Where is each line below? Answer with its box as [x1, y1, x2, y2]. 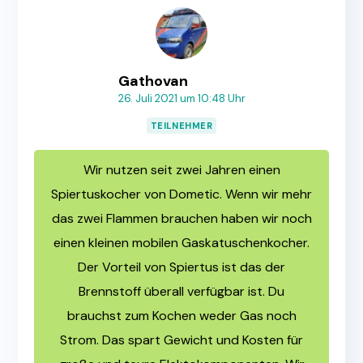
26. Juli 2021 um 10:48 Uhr [117, 92, 246, 106]
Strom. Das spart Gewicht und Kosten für [60, 331, 303, 349]
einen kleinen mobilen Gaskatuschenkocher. [53, 234, 310, 252]
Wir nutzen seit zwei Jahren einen [83, 161, 280, 179]
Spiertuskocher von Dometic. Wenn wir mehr [51, 186, 312, 203]
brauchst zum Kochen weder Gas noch [66, 307, 297, 325]
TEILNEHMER [150, 120, 213, 132]
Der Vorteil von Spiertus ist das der [78, 258, 285, 276]
